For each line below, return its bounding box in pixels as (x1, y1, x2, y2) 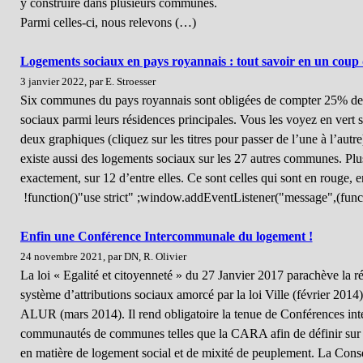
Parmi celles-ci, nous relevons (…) (19, 15, 196, 29)
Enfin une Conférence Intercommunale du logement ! (19, 229, 313, 243)
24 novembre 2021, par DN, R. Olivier (19, 251, 186, 263)
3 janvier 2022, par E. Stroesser (19, 76, 156, 88)
